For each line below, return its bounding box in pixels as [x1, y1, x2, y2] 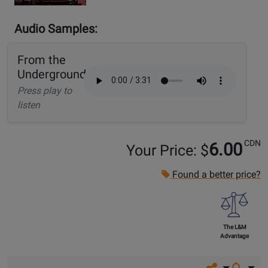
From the [17, 53, 66, 68]
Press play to [17, 85, 72, 97]
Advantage [220, 233, 249, 240]
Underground [17, 67, 86, 82]
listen [17, 99, 40, 111]
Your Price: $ [126, 142, 209, 160]
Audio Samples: [14, 22, 98, 36]
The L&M [223, 224, 246, 231]
